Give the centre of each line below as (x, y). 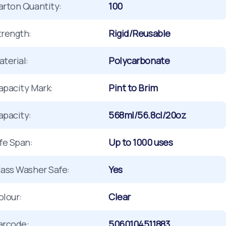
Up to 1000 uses (141, 142)
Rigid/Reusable (139, 33)
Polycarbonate (139, 61)
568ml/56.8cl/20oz (147, 115)
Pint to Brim (133, 88)
